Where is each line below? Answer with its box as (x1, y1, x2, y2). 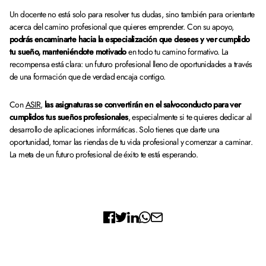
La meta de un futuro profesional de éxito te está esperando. (9, 148, 200, 160)
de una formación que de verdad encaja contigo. (9, 71, 170, 83)
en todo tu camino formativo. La (126, 46, 229, 58)
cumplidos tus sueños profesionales (9, 111, 128, 123)
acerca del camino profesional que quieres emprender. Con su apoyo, (9, 21, 234, 33)
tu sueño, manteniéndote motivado (9, 46, 126, 58)
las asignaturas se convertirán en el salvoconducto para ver (45, 99, 241, 110)
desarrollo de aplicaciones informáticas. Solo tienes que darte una (9, 123, 220, 135)
